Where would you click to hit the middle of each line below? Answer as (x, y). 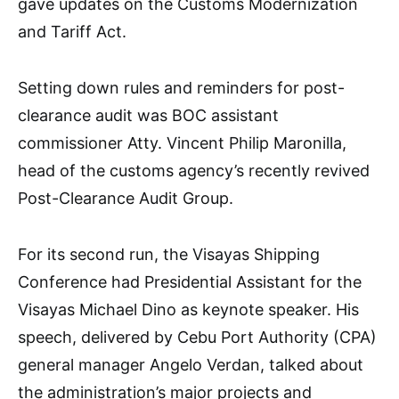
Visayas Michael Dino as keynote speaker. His (188, 309)
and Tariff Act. (72, 31)
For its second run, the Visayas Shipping (169, 254)
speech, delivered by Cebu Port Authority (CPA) (197, 337)
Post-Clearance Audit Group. (126, 198)
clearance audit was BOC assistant (148, 115)
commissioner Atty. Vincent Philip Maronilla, (182, 142)
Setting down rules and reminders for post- (181, 87)
